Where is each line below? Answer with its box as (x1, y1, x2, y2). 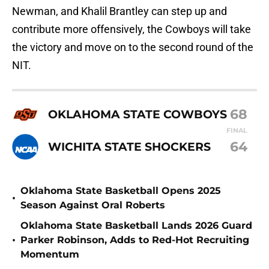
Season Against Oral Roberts (20, 199, 165, 211)
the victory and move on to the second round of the (12, 41, 253, 54)
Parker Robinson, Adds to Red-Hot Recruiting (20, 234, 249, 246)
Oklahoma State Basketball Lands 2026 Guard (20, 220, 252, 232)
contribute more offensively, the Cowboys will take (12, 23, 251, 36)
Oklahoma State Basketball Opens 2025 (20, 185, 221, 197)
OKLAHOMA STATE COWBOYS (48, 106, 227, 121)
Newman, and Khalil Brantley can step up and (12, 5, 227, 18)
